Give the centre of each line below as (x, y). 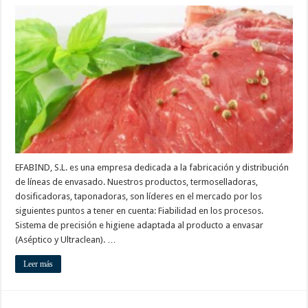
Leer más (38, 264)
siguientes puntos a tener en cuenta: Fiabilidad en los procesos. (140, 210)
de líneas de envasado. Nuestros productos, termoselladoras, (137, 181)
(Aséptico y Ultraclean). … (66, 239)
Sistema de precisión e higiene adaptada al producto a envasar (140, 225)
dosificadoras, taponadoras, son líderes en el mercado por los (139, 196)
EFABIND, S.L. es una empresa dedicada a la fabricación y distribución (152, 167)
